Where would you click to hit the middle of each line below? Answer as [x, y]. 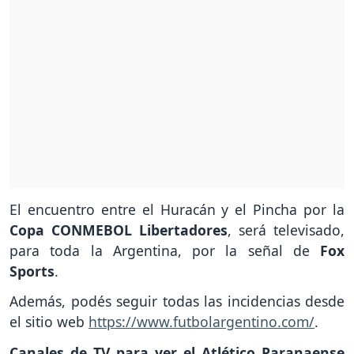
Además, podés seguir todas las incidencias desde [177, 301]
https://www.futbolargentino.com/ [201, 322]
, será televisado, [286, 230]
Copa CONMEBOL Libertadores [119, 230]
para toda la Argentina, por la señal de [165, 250]
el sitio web [49, 322]
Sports [32, 271]
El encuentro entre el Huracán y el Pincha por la [177, 209]
